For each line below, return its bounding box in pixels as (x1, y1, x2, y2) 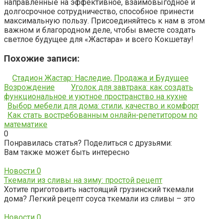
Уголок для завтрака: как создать (71, 82, 193, 92)
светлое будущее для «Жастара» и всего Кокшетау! (4, 35, 194, 44)
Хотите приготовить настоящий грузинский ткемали (4, 184, 194, 194)
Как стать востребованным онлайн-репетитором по (7, 110, 197, 120)
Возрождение (4, 82, 55, 92)
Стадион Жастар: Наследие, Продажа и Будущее (12, 73, 189, 83)
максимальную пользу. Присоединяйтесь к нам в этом (4, 16, 205, 26)
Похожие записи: (4, 53, 80, 65)
